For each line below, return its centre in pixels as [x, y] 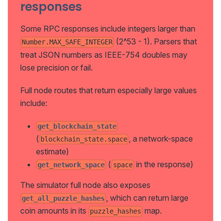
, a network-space [161, 138]
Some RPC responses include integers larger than [108, 29]
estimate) [53, 151]
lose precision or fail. [56, 67]
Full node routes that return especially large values [109, 90]
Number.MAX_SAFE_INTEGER [67, 42]
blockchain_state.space [84, 139]
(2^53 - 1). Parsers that [156, 42]
